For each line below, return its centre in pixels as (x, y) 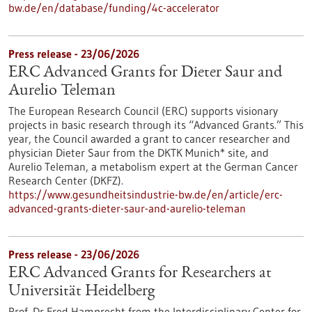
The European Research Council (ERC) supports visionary (143, 111)
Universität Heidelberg (81, 292)
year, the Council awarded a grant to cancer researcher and (149, 139)
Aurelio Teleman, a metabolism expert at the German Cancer (153, 166)
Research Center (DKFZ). (66, 180)
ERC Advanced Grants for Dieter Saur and (145, 73)
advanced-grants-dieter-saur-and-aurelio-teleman (127, 208)
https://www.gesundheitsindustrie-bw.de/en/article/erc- (146, 194)
